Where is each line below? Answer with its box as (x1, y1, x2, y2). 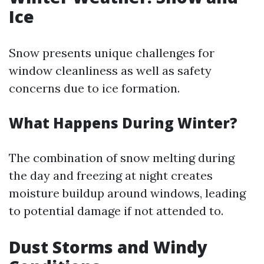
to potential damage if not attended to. (9, 203, 223, 218)
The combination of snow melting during (9, 150, 235, 165)
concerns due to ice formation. (9, 81, 180, 95)
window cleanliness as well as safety (9, 63, 212, 78)
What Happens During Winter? (9, 113, 237, 133)
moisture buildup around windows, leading (9, 186, 246, 200)
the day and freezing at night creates (9, 168, 213, 183)
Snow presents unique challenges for (9, 45, 214, 60)
